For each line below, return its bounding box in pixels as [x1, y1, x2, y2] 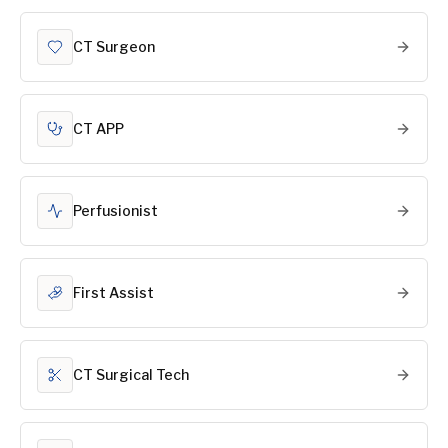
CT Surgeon [73, 38, 155, 55]
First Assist [73, 284, 154, 301]
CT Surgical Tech [73, 366, 189, 383]
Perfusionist [73, 202, 158, 219]
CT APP [73, 120, 124, 137]
